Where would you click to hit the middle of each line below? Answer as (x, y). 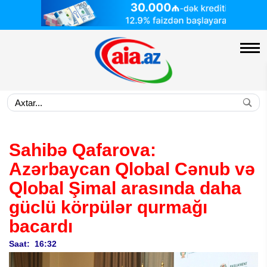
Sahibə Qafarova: (83, 150)
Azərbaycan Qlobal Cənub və (132, 169)
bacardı (41, 226)
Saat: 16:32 (33, 244)
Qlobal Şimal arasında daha (125, 188)
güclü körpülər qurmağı (108, 207)
